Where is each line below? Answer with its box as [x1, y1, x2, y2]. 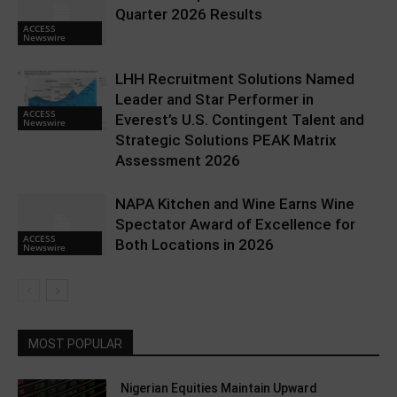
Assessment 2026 [115, 152, 240, 170]
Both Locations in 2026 [115, 236, 274, 254]
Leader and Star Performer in [115, 90, 314, 109]
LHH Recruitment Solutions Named [115, 70, 354, 89]
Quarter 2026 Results [115, 5, 262, 24]
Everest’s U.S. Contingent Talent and [115, 111, 364, 129]
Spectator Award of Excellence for [115, 215, 355, 234]
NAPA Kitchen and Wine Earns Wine [115, 195, 354, 214]
